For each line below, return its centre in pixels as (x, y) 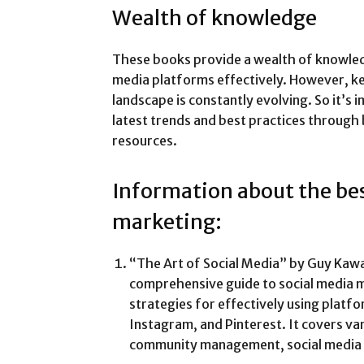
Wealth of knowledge (214, 17)
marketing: (167, 221)
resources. (145, 140)
